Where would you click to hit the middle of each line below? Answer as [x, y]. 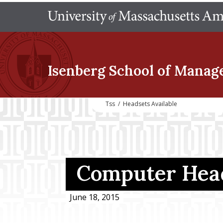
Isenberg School [101, 71]
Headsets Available [150, 104]
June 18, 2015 [95, 197]
